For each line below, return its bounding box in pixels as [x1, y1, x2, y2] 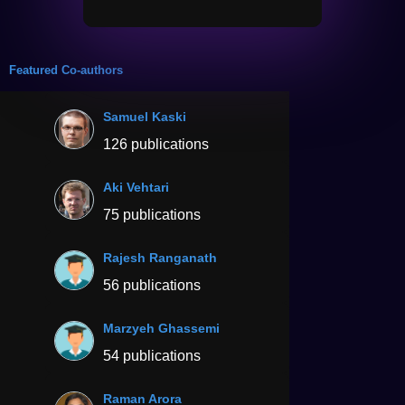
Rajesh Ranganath [103, 250, 217, 265]
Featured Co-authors [9, 62, 123, 77]
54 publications [103, 347, 201, 363]
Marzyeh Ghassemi [103, 320, 220, 335]
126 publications [103, 136, 209, 152]
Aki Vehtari [103, 179, 169, 194]
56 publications [103, 277, 201, 293]
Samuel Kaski [103, 108, 186, 124]
